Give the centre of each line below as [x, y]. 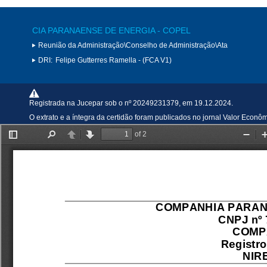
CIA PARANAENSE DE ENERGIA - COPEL [111, 30]
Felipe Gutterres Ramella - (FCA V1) [114, 60]
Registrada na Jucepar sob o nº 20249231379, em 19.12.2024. [131, 103]
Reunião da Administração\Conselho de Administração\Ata [133, 45]
